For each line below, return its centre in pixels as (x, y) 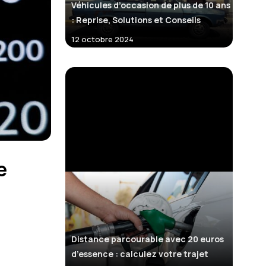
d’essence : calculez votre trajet (140, 254)
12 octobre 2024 (104, 39)
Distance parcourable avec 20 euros (148, 239)
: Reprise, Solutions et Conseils (136, 20)
